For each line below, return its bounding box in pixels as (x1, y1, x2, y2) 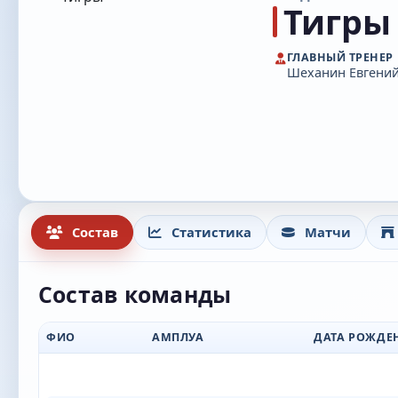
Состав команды (38, 279, 232, 309)
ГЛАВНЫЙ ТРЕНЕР (287, 50, 394, 65)
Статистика (168, 223, 251, 241)
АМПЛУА (152, 330, 204, 345)
